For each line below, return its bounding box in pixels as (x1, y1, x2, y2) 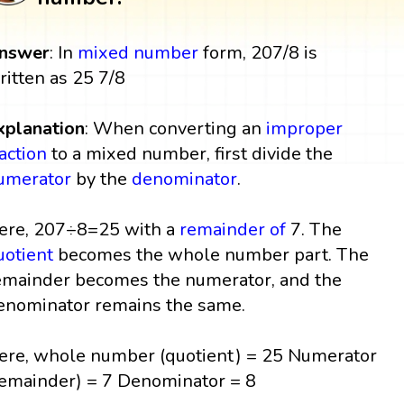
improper (266, 115, 344, 141)
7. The (286, 216, 343, 242)
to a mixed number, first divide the (47, 141, 334, 166)
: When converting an (85, 115, 267, 141)
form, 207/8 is (198, 40, 318, 65)
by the (71, 166, 133, 191)
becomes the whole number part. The (53, 242, 370, 267)
